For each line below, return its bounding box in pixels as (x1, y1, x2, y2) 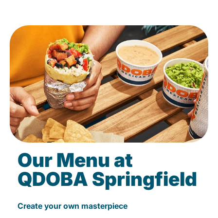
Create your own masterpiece (18, 201, 127, 211)
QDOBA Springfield (18, 167, 197, 191)
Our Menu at (18, 148, 133, 172)
